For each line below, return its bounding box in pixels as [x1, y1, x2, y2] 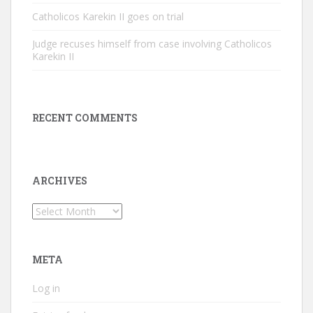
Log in [32, 282, 60, 295]
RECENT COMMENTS [32, 111, 138, 124]
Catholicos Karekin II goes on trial [32, 10, 184, 23]
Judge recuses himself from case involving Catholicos [32, 37, 272, 50]
